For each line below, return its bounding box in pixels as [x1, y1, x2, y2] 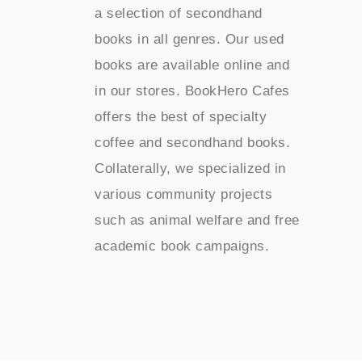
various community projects [95, 186, 273, 202]
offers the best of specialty [95, 108, 267, 124]
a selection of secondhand [95, 5, 263, 21]
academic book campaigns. [95, 238, 270, 254]
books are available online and [95, 57, 290, 73]
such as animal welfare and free [95, 212, 300, 228]
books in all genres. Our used [95, 31, 284, 47]
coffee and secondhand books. [95, 134, 291, 150]
